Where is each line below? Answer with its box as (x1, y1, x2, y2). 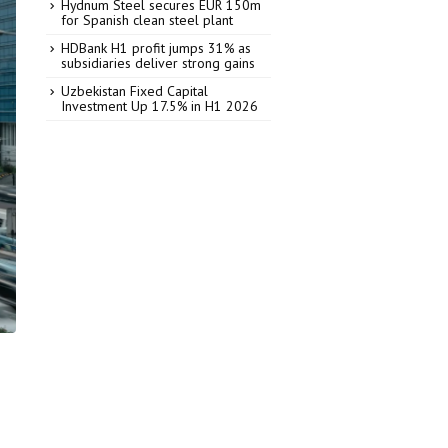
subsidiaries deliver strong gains (61, 54, 255, 72)
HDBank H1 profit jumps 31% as (61, 39, 251, 57)
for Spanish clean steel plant (61, 11, 233, 29)
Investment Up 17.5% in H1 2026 (61, 97, 258, 115)
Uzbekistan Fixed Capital (61, 82, 208, 100)
